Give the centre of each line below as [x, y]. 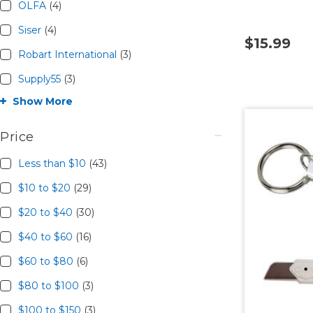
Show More [43, 101]
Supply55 [41, 79]
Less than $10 [53, 163]
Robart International [68, 54]
